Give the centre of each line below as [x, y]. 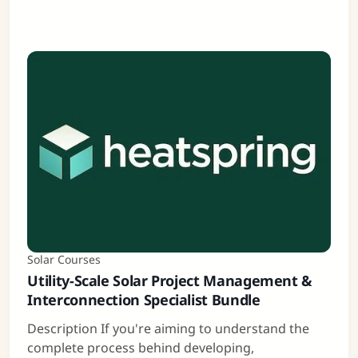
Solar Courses [64, 260]
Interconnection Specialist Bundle [144, 300]
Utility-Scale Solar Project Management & [170, 281]
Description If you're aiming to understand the [169, 329]
